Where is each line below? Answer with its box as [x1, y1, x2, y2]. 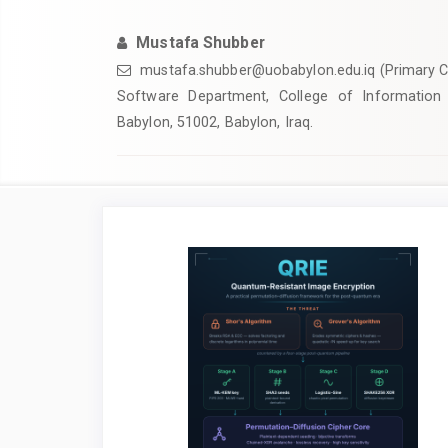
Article [132, 234, 201, 259]
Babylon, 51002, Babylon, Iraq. [117, 114, 314, 130]
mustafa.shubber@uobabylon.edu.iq [140, 62, 376, 78]
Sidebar [132, 256, 210, 281]
